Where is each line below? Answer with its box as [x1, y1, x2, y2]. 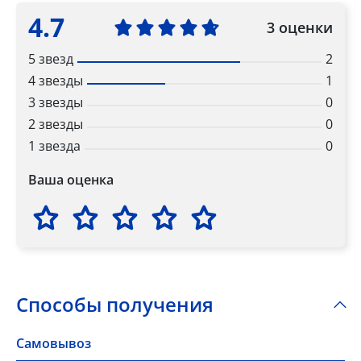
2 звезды [28, 115, 83, 134]
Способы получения [16, 291, 214, 318]
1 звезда [28, 137, 81, 156]
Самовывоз [16, 334, 91, 353]
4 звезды [28, 72, 83, 90]
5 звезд [28, 50, 73, 68]
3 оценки [267, 17, 333, 37]
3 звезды [28, 93, 83, 112]
